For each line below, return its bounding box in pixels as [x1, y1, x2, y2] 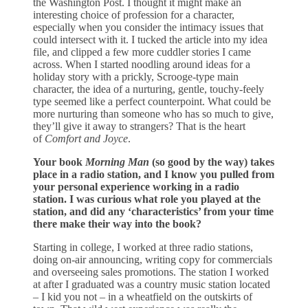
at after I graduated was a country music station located [33, 278, 270, 290]
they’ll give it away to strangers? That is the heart [33, 120, 245, 132]
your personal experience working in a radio [33, 180, 239, 192]
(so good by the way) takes [149, 155, 274, 168]
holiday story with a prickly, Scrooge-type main [33, 70, 239, 82]
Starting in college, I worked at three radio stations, [33, 241, 253, 253]
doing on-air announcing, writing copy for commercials [33, 253, 272, 265]
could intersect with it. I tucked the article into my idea [33, 33, 267, 45]
